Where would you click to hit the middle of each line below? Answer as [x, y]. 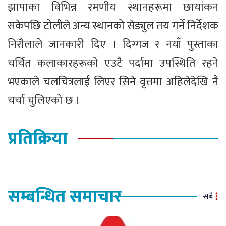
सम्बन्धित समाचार [65, 197]
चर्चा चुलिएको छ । [44, 101]
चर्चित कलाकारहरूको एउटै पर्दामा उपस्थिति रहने [113, 64]
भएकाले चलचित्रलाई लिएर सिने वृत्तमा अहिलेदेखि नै [113, 82]
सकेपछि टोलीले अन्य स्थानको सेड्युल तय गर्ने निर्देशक [113, 26]
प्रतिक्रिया [38, 139]
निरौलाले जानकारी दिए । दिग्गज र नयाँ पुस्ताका [113, 45]
